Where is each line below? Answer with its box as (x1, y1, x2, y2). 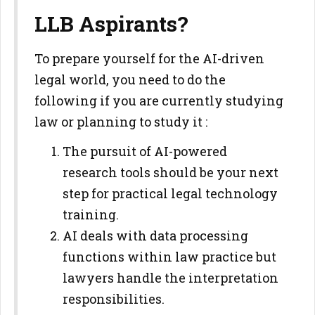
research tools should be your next (63, 164, 278, 181)
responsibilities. (63, 290, 165, 307)
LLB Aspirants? (34, 10, 188, 37)
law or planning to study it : (34, 113, 207, 130)
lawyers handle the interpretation (63, 269, 278, 286)
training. (63, 206, 119, 223)
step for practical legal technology (63, 185, 278, 202)
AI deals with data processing (63, 227, 248, 244)
